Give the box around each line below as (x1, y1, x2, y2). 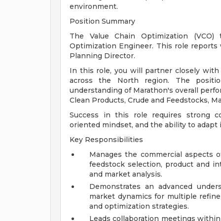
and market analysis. (89, 170, 162, 179)
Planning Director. (70, 51, 135, 60)
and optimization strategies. (89, 202, 189, 211)
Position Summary (70, 17, 135, 26)
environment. (70, 2, 118, 11)
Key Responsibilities (70, 135, 143, 144)
